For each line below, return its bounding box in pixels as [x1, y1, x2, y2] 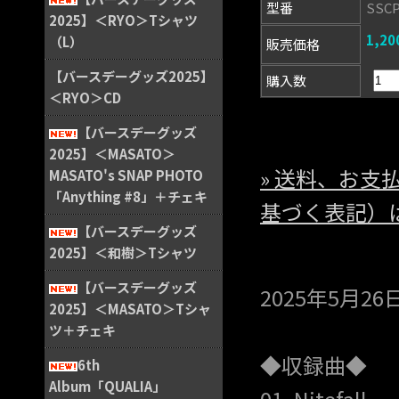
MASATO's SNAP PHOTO [49, 166, 203, 184]
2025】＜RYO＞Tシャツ [49, 11, 198, 29]
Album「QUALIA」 [49, 377, 166, 395]
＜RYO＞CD [49, 88, 121, 107]
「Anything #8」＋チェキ [49, 187, 208, 206]
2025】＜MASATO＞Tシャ [49, 299, 211, 318]
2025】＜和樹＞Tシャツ [49, 243, 197, 262]
